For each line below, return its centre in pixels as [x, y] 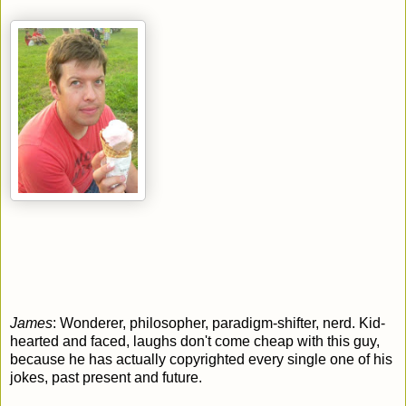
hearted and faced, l [73, 341]
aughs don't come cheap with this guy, [258, 341]
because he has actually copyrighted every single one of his [201, 359]
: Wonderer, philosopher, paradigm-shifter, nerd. [204, 323]
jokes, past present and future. [106, 377]
